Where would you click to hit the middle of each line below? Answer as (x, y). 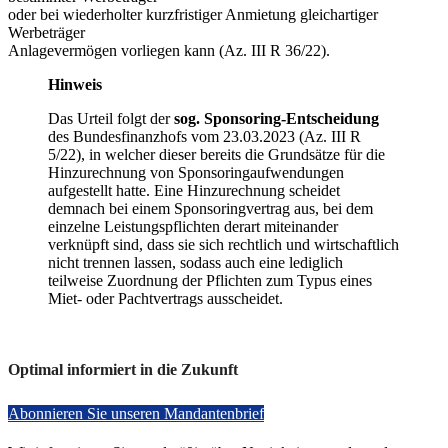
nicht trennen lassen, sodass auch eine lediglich (195, 262)
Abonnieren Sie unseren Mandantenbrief (136, 414)
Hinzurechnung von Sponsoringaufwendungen (196, 172)
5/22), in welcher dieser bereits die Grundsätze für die (216, 154)
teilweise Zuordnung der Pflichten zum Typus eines (210, 280)
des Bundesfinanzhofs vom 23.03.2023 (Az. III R (204, 136)
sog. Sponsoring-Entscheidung (276, 118)
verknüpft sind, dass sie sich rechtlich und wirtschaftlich (223, 244)
